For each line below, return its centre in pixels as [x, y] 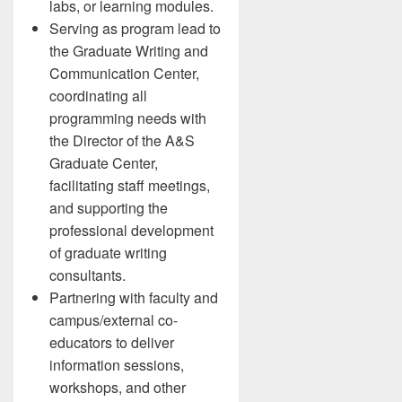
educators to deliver [112, 342]
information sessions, [117, 365]
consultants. [87, 275]
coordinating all [98, 96]
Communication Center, [124, 73]
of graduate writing [108, 253]
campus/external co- [114, 320]
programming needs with [128, 118]
